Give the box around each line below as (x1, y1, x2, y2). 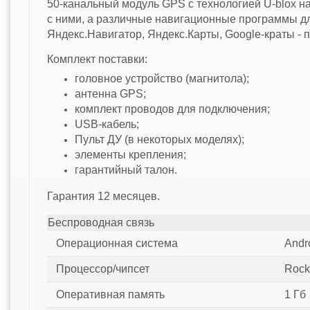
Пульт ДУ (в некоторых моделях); (74, 134, 244, 146)
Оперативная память (55, 289, 165, 301)
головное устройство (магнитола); (74, 73, 249, 85)
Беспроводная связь (47, 217, 154, 229)
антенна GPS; (74, 88, 146, 100)
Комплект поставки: (46, 53, 147, 65)
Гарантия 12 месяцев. (46, 190, 160, 203)
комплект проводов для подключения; (74, 103, 270, 116)
